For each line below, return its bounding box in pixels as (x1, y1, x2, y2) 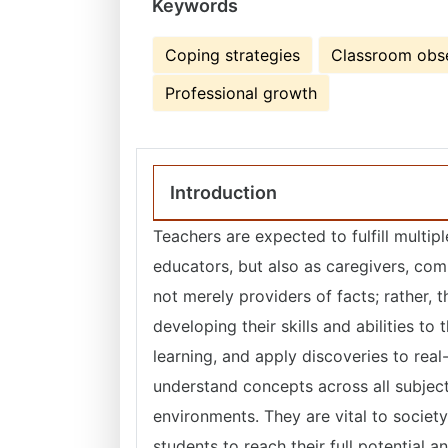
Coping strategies (165, 45, 300, 65)
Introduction (170, 182, 277, 203)
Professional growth (165, 83, 317, 103)
